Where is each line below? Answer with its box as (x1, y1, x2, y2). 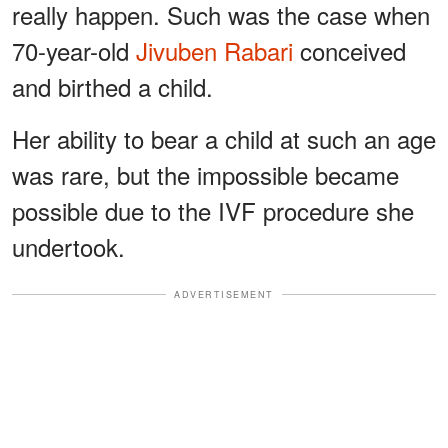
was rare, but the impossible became (12, 156, 399, 192)
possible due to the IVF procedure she (12, 192, 414, 228)
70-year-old (12, 32, 136, 68)
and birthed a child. (12, 68, 213, 104)
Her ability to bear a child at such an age (12, 120, 436, 156)
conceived (293, 32, 406, 68)
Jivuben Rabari (136, 32, 293, 68)
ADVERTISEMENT (174, 287, 274, 301)
